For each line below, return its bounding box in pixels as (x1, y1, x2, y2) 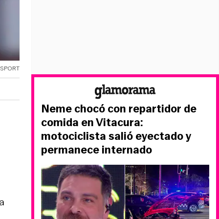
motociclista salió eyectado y (41, 129, 191, 144)
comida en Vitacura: (41, 115, 143, 130)
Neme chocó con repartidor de (41, 101, 197, 116)
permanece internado (41, 142, 152, 157)
